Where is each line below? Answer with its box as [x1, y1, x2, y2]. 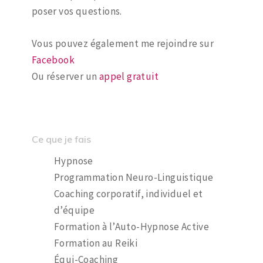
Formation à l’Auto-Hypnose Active [53, 220, 210, 233]
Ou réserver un [31, 69, 99, 83]
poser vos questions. [31, 4, 122, 18]
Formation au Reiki [53, 236, 138, 249]
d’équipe [53, 203, 95, 217]
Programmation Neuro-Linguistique [53, 170, 214, 184]
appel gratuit [99, 69, 159, 83]
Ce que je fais [31, 133, 91, 145]
